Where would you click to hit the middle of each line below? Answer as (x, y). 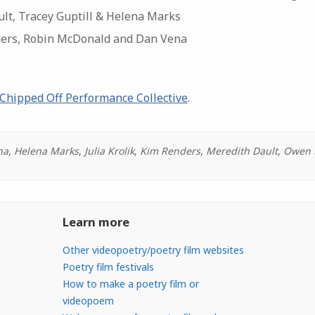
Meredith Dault (242, 150)
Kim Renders (171, 150)
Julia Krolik (110, 150)
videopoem (88, 300)
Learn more (96, 221)
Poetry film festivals (108, 266)
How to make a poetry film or (130, 283)
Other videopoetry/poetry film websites (153, 250)
